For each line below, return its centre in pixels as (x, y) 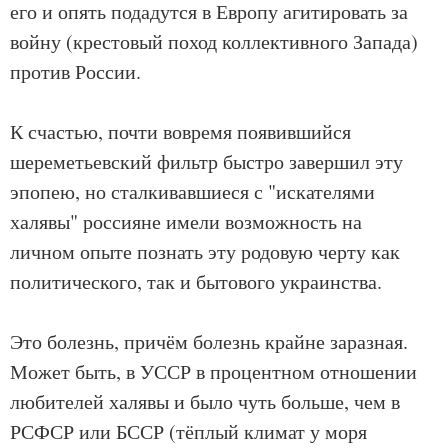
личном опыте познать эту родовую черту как (205, 252)
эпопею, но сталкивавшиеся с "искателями (192, 192)
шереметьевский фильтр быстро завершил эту (206, 162)
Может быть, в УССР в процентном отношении (213, 372)
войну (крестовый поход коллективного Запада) (214, 42)
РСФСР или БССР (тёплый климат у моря (188, 432)
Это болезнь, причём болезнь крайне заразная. (209, 342)
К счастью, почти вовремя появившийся (180, 132)
